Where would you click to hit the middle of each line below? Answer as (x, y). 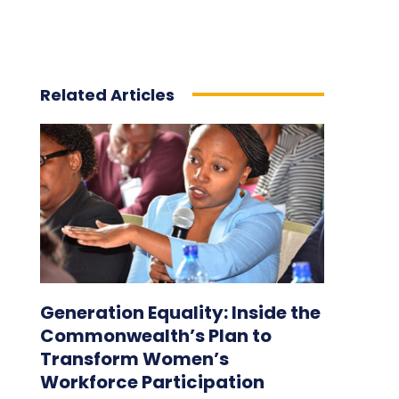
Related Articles (107, 94)
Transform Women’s (134, 358)
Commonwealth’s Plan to (155, 335)
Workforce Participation (152, 382)
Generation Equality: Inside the (180, 312)
